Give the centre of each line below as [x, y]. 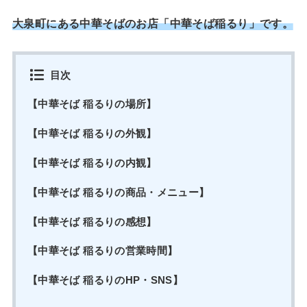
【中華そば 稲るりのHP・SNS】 [105, 281]
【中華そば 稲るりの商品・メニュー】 [118, 192]
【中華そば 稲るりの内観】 [92, 163]
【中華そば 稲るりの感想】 [92, 222]
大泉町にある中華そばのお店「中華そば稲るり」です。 [153, 23]
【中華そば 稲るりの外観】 [92, 134]
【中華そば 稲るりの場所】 [92, 105]
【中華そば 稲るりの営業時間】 [102, 251]
